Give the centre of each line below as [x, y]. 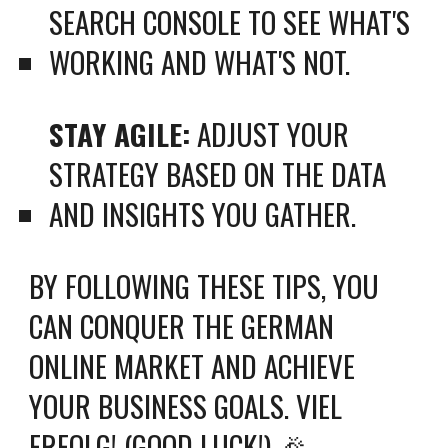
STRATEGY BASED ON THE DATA [218, 173]
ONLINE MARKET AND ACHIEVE [192, 365]
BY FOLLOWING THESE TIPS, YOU [204, 285]
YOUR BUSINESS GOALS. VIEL [186, 405]
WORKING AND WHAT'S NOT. [200, 61]
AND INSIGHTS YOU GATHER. [203, 213]
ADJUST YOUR [270, 133]
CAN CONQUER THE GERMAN [182, 325]
